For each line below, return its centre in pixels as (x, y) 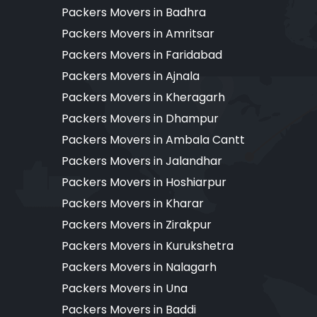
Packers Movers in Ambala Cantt (153, 139)
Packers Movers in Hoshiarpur (144, 182)
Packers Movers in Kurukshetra (148, 246)
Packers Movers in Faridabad (142, 54)
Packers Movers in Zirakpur (137, 224)
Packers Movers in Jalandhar (142, 161)
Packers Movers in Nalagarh (139, 267)
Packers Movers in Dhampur (140, 118)
